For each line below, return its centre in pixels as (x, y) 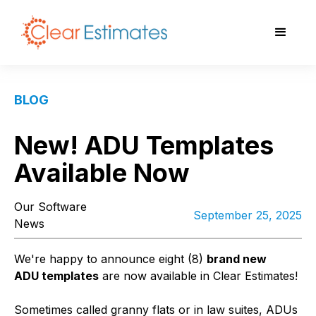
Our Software (50, 206)
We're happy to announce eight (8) (110, 259)
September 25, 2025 (248, 215)
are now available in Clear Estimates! (200, 275)
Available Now (102, 172)
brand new (237, 259)
